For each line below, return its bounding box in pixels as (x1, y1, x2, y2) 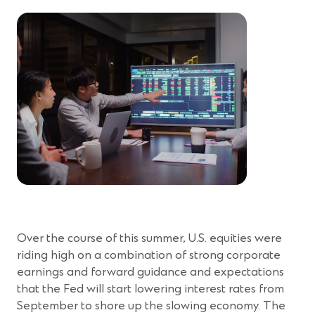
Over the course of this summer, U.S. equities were (17, 231, 282, 245)
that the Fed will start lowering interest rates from (17, 282, 284, 296)
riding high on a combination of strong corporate (17, 248, 281, 262)
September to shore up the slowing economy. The (17, 299, 285, 313)
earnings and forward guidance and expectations (17, 265, 284, 279)
